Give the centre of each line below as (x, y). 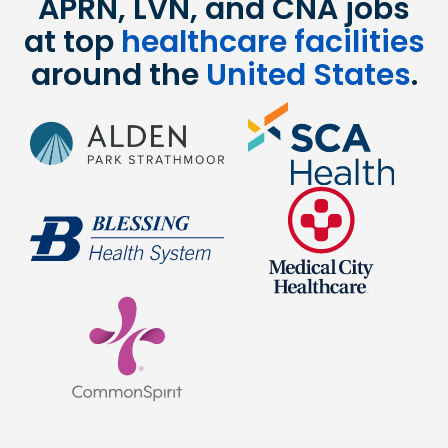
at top (72, 42)
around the (118, 75)
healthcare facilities (272, 42)
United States (308, 75)
